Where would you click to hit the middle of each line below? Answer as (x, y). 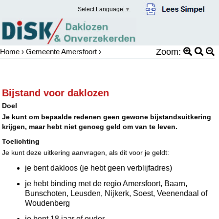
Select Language (101, 10)
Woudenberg (48, 203)
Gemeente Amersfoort (61, 51)
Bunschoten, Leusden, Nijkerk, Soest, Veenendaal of (116, 193)
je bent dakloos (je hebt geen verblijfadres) (99, 168)
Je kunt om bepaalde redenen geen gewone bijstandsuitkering (107, 117)
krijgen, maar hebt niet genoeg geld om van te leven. (90, 126)
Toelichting (21, 141)
